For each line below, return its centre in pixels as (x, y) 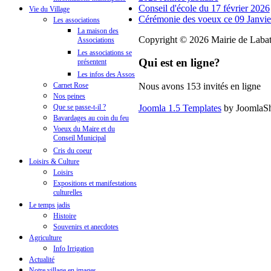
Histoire (65, 216)
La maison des (98, 31)
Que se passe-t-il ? (80, 107)
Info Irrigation (73, 249)
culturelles (68, 194)
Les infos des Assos (106, 75)
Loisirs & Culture (54, 162)
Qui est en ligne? (179, 63)
